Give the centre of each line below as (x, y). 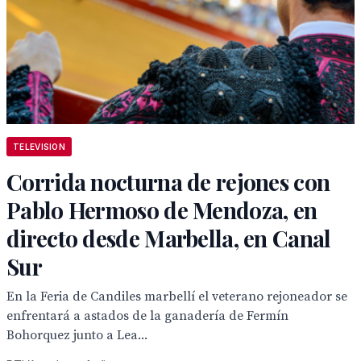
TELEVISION (39, 147)
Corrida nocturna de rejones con (168, 182)
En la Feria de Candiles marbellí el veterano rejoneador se (177, 297)
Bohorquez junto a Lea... (77, 335)
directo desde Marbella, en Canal (169, 238)
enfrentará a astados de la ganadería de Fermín (147, 316)
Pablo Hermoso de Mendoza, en (162, 210)
